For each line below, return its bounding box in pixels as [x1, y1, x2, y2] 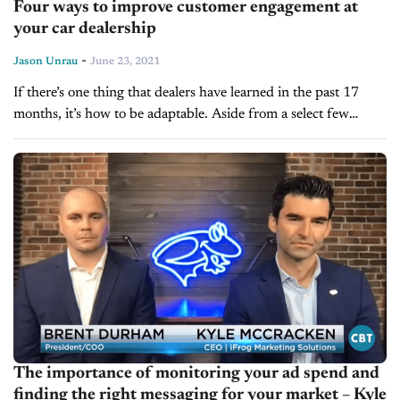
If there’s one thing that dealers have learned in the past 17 [13, 86, 359, 101]
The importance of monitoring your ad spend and [13, 364, 379, 382]
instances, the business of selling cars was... [13, 129, 267, 144]
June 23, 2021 [90, 56, 160, 68]
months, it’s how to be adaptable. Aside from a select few [13, 107, 349, 122]
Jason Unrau [13, 56, 78, 68]
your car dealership [13, 21, 156, 38]
